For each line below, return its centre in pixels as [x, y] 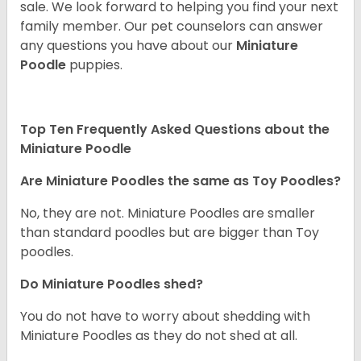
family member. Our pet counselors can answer [172, 27]
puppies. [96, 65]
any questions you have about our [128, 46]
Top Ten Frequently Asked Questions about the [175, 130]
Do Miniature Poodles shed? [112, 284]
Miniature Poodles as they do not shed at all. [159, 336]
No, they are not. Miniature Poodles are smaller [168, 214]
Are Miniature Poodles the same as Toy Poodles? [180, 181]
